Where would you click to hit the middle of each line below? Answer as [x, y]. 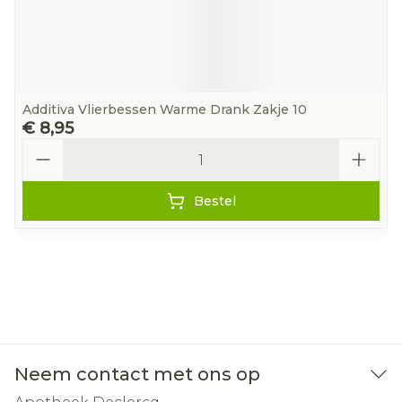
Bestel [214, 201]
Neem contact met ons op [137, 374]
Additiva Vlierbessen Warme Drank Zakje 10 [165, 109]
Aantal [45, 146]
